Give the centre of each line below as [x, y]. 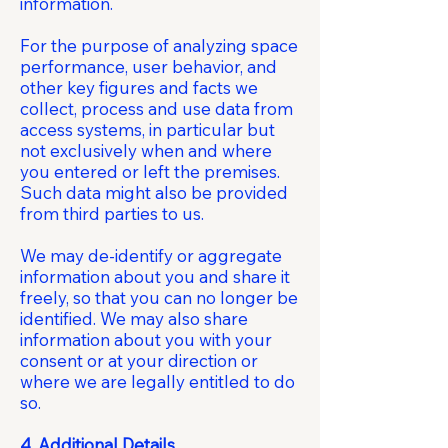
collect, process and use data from [156, 108]
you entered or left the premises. [150, 171]
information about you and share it [155, 276]
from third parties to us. [112, 213]
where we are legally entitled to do [157, 381]
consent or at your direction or [139, 360]
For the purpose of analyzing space [159, 45]
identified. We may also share [134, 318]
